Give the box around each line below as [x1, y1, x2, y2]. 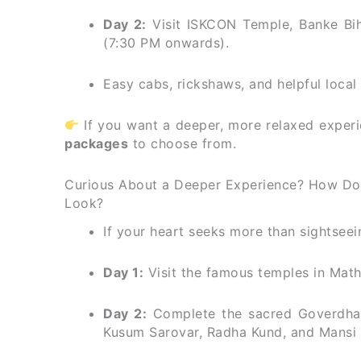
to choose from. [128, 135, 236, 152]
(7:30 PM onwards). [103, 35, 229, 52]
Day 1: [103, 263, 143, 280]
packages [64, 135, 128, 152]
